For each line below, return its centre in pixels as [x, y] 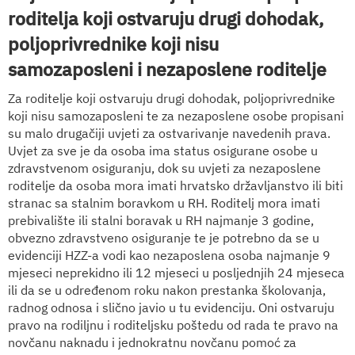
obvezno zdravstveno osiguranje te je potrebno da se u [164, 237]
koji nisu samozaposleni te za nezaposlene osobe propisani [176, 115]
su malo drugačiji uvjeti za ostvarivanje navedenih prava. [169, 133]
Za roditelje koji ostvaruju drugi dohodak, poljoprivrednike [172, 98]
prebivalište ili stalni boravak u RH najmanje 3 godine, [161, 220]
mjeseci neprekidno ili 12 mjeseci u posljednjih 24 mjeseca [176, 272]
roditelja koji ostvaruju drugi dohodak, [166, 18]
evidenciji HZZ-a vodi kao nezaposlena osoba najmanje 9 [169, 255]
